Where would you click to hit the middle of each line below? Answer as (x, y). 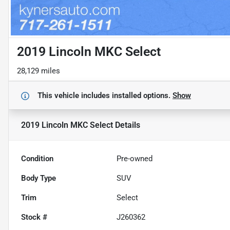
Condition (37, 159)
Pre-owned (135, 159)
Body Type (39, 178)
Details (127, 125)
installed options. (142, 96)
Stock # (34, 217)
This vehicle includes (75, 96)
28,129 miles (39, 71)
